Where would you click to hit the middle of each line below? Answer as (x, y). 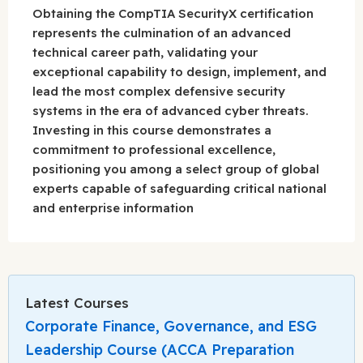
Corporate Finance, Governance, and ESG (171, 327)
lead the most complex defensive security (159, 92)
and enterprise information (113, 208)
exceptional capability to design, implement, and (179, 72)
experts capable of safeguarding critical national (179, 189)
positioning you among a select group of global (176, 169)
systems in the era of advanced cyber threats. (171, 111)
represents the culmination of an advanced (162, 33)
